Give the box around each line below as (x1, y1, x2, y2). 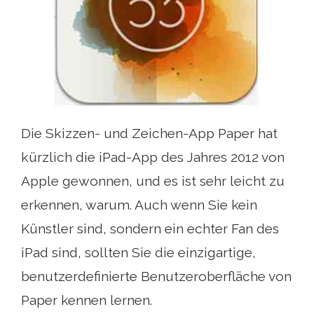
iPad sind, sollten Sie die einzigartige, (21, 245, 256, 260)
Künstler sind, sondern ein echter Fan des (21, 221, 279, 236)
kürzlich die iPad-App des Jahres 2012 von (21, 149, 285, 165)
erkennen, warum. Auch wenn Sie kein (21, 197, 257, 212)
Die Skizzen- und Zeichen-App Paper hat (21, 125, 278, 141)
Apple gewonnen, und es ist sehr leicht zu (21, 173, 285, 189)
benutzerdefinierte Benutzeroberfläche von (21, 268, 292, 284)
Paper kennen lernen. (21, 292, 152, 308)
